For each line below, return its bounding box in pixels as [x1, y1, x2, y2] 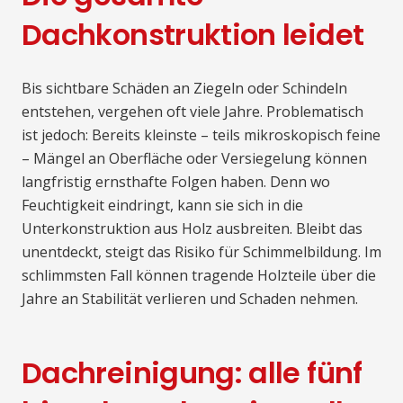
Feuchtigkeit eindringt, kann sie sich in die [22, 195, 303, 216]
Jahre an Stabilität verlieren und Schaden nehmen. [22, 289, 358, 309]
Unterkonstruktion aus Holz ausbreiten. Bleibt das [22, 219, 363, 239]
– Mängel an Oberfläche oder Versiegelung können [22, 148, 367, 169]
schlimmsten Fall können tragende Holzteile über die [22, 265, 376, 286]
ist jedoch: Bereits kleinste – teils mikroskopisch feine [22, 125, 381, 146]
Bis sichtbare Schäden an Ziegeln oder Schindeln [22, 78, 347, 99]
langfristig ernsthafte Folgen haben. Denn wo [22, 172, 330, 193]
